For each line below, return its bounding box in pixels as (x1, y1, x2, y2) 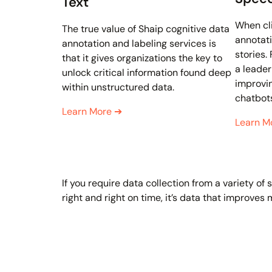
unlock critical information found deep (62, 66, 231, 80)
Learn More (62, 105, 114, 118)
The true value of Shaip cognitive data (62, 22, 229, 36)
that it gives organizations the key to (62, 52, 222, 65)
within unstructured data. (62, 81, 174, 94)
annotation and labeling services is (62, 37, 216, 50)
